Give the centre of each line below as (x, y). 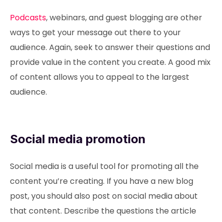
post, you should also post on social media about (104, 196)
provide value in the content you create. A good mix (110, 62)
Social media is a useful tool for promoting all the (104, 166)
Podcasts (28, 18)
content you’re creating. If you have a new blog (102, 181)
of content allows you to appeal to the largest (100, 77)
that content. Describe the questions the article (103, 211)
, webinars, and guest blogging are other (124, 18)
